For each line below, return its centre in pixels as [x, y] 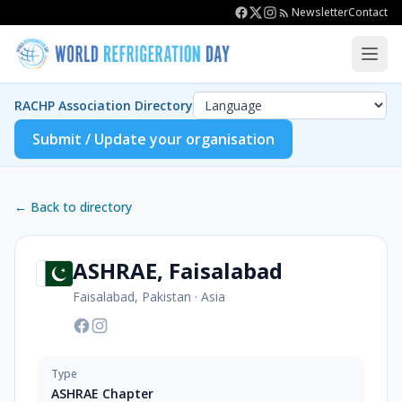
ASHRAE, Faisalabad [178, 271]
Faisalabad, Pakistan [132, 297]
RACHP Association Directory [104, 105]
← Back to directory [73, 207]
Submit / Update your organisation [153, 139]
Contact [368, 12]
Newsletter [320, 12]
